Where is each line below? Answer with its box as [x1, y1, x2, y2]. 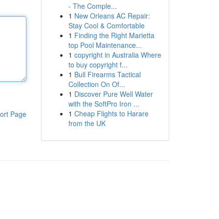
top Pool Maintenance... [68, 40, 142, 50]
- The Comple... [68, 1, 117, 11]
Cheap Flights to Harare [74, 109, 149, 118]
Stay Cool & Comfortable [68, 21, 145, 30]
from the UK [68, 118, 106, 128]
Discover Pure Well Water [74, 89, 153, 99]
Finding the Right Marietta [74, 30, 154, 40]
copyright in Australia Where [74, 50, 161, 60]
